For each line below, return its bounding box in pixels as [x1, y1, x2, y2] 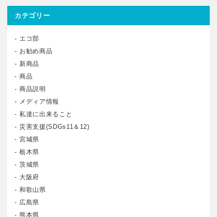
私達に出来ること [19, 110, 73, 118]
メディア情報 [19, 97, 59, 105]
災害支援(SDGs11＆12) [19, 123, 90, 130]
